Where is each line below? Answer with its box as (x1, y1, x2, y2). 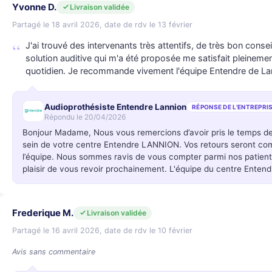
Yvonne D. (12, 1, 56, 13)
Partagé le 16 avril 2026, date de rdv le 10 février (12, 226, 192, 235)
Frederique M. (12, 207, 73, 219)
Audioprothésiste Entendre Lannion (44, 101, 186, 112)
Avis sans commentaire (12, 247, 95, 256)
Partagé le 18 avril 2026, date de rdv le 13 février (12, 20, 192, 29)
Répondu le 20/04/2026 (44, 112, 126, 121)
